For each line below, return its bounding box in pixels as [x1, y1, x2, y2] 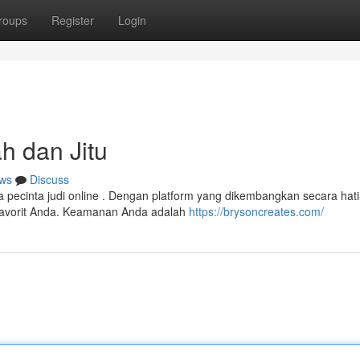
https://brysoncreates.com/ [189, 203, 324, 219]
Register [51, 12, 94, 28]
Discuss [30, 171, 69, 187]
